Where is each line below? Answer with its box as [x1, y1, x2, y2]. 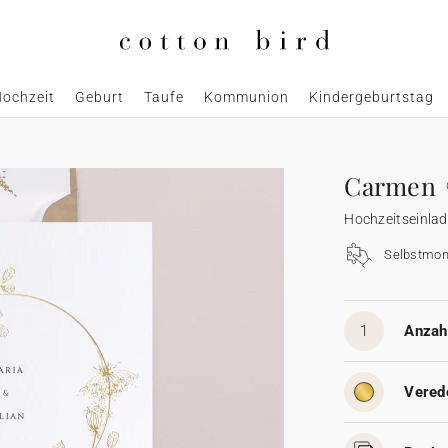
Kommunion [203, 89, 289, 106]
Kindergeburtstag [308, 89, 434, 106]
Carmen [344, 169, 437, 203]
